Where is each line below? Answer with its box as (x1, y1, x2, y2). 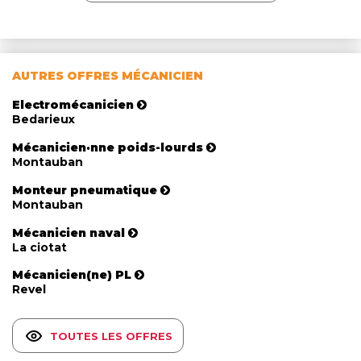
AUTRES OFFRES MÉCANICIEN (12, 68, 203, 84)
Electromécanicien (12, 98, 134, 113)
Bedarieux (12, 112, 75, 127)
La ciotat (12, 239, 67, 255)
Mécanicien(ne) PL (12, 268, 131, 283)
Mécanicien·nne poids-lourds (12, 140, 203, 156)
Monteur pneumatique (12, 182, 157, 197)
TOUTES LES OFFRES (50, 329, 172, 342)
